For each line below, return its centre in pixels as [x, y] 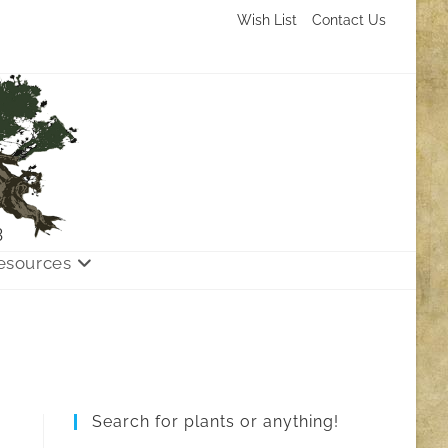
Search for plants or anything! [216, 421]
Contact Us [349, 20]
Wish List [267, 20]
